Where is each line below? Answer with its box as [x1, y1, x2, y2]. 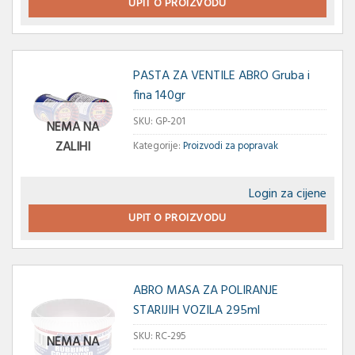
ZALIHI [55, 136, 90, 158]
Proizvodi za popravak [182, 138, 278, 155]
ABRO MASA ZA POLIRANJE [132, 280, 278, 301]
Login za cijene [249, 183, 326, 204]
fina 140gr [132, 86, 185, 107]
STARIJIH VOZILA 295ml [132, 300, 260, 321]
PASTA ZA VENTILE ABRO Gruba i [132, 66, 310, 87]
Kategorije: [132, 138, 183, 155]
